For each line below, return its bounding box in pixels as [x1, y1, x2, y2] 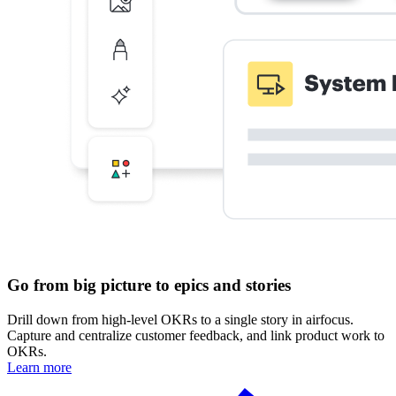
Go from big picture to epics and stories [7, 275, 291, 294]
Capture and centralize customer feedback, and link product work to [7, 327, 385, 343]
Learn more [7, 359, 72, 375]
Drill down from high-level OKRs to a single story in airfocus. [7, 311, 354, 327]
